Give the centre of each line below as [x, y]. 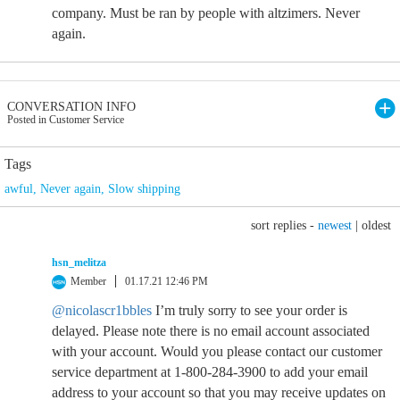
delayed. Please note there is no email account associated [211, 331]
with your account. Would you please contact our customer [217, 351]
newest [335, 225]
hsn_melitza [79, 262]
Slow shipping [144, 189]
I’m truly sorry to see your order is [250, 310]
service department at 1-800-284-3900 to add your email [210, 372]
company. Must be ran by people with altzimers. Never [206, 13]
